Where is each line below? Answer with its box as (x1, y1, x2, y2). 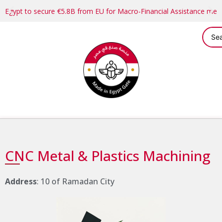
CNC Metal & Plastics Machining (5, 146, 210, 165)
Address (5, 176, 37, 187)
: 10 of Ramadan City (37, 176, 114, 187)
